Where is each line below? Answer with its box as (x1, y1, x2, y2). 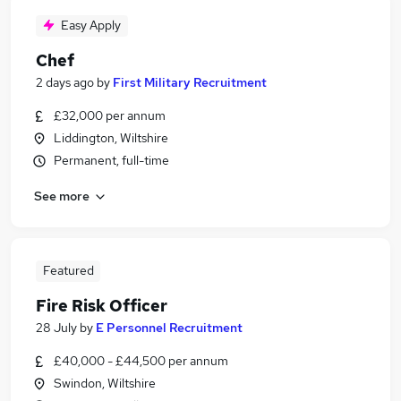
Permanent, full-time (54, 152, 169, 168)
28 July (36, 320, 77, 336)
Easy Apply (61, 17, 121, 33)
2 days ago (36, 74, 94, 90)
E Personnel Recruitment (96, 320, 243, 336)
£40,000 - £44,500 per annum (54, 353, 228, 369)
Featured (42, 262, 94, 278)
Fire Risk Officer (36, 295, 167, 316)
